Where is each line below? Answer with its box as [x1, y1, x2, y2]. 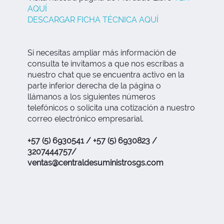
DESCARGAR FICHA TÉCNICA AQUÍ [27, 15, 158, 25]
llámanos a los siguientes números [27, 92, 155, 102]
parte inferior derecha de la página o [27, 81, 161, 91]
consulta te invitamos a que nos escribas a [27, 59, 184, 69]
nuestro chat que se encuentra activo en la [27, 70, 184, 80]
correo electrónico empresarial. [27, 114, 143, 124]
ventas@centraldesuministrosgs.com [27, 158, 163, 168]
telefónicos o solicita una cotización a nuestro [27, 103, 195, 113]
